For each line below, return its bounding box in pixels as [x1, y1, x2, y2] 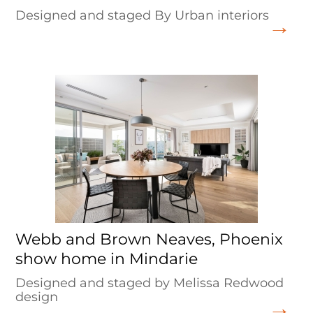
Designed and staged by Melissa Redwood [15, 275, 284, 291]
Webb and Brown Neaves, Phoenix [15, 230, 284, 249]
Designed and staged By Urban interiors [15, 8, 270, 23]
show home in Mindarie [15, 249, 198, 268]
